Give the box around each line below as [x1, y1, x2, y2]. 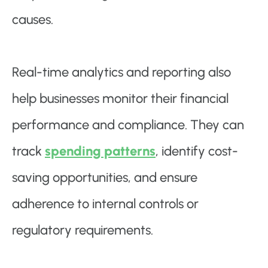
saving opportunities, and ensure [12, 169, 197, 186]
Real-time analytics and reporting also [12, 64, 231, 81]
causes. [12, 11, 53, 28]
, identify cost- [156, 143, 238, 160]
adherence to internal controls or [12, 196, 199, 212]
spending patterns [45, 143, 156, 160]
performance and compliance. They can [12, 117, 244, 133]
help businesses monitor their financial [12, 90, 229, 107]
